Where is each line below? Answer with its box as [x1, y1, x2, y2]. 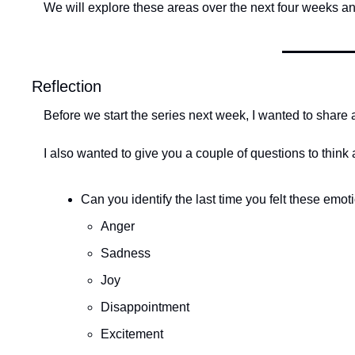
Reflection [32, 78, 101, 95]
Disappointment [101, 300, 189, 314]
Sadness [101, 246, 151, 260]
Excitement [101, 327, 163, 341]
